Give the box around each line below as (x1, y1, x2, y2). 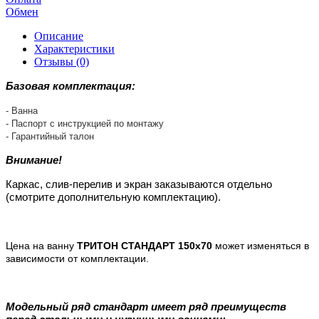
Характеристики (34, 43, 115, 56)
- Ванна (6, 105, 38, 117)
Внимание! (6, 154, 62, 167)
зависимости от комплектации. (6, 253, 149, 265)
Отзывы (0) (34, 56, 89, 68)
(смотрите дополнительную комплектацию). (6, 191, 221, 204)
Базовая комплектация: (6, 80, 135, 93)
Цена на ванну (6, 240, 77, 252)
